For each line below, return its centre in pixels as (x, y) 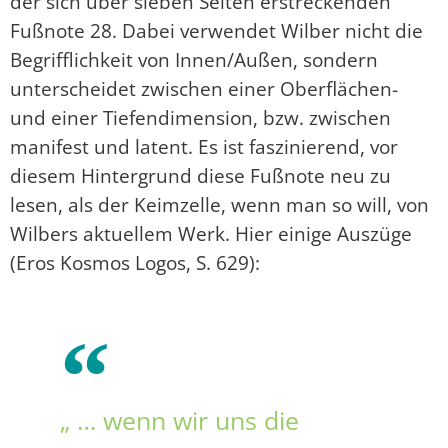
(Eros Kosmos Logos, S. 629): (135, 263)
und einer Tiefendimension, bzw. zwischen (200, 118)
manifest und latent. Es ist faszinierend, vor (204, 147)
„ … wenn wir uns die (179, 420)
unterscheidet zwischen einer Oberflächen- (204, 89)
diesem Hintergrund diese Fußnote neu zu (200, 176)
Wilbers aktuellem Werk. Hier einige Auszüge (211, 234)
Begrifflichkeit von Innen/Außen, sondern (194, 60)
